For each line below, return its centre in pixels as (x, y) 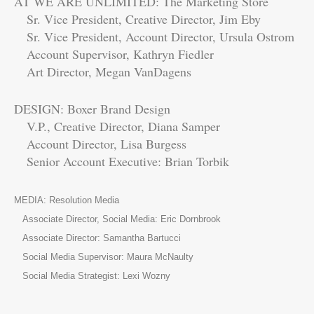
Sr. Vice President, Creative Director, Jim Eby (137, 19)
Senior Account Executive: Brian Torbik (122, 161)
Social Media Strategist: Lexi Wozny (92, 275)
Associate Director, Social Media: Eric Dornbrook (117, 219)
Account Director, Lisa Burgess (100, 143)
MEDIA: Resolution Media (67, 200)
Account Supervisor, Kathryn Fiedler (114, 54)
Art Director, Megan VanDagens (103, 71)
